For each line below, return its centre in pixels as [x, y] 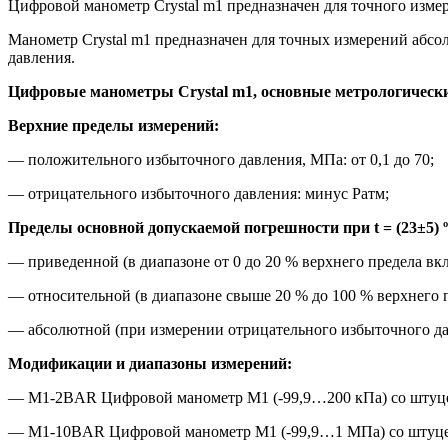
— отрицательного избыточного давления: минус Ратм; [198, 193]
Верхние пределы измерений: [113, 125]
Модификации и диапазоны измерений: [150, 363]
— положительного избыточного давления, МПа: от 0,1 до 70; [221, 159]
